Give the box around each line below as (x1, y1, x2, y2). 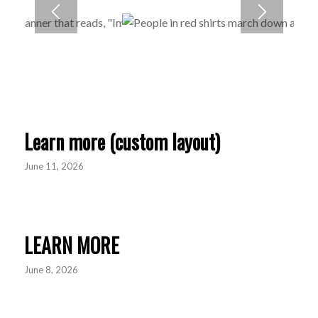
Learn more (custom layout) (23, 126, 220, 156)
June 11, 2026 (23, 160, 84, 172)
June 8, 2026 (23, 264, 78, 276)
